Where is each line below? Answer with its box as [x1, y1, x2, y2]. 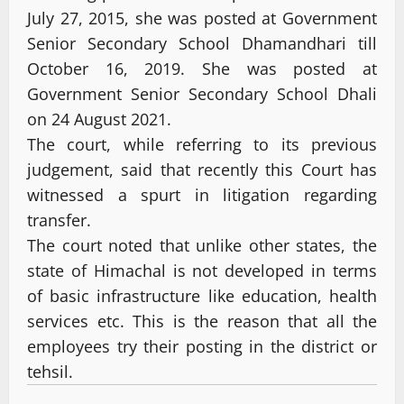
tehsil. [27, 360, 73, 382]
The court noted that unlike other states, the [27, 234, 377, 256]
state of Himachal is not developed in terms [27, 259, 377, 281]
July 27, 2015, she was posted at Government [27, 6, 377, 29]
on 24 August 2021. [27, 107, 171, 130]
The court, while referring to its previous [27, 133, 377, 155]
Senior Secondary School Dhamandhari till [27, 32, 377, 54]
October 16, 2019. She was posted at [27, 57, 377, 79]
